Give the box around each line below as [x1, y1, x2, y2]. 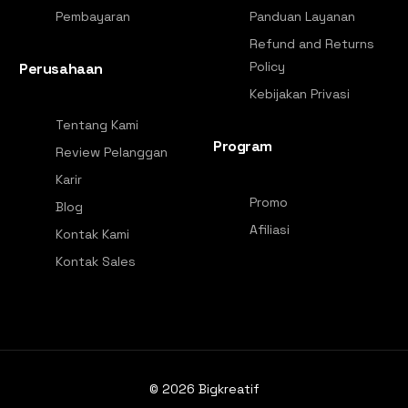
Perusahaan [19, 58, 103, 78]
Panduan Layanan [250, 7, 355, 25]
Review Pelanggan [56, 143, 168, 160]
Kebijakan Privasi [250, 85, 350, 102]
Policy [250, 57, 285, 75]
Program [213, 136, 272, 156]
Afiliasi [250, 220, 290, 238]
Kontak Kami [56, 225, 130, 242]
